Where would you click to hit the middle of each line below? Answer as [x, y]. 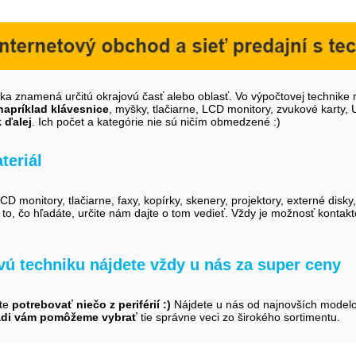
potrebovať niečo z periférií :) [91, 304]
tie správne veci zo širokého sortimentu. [239, 317]
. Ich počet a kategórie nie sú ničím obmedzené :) [156, 121]
